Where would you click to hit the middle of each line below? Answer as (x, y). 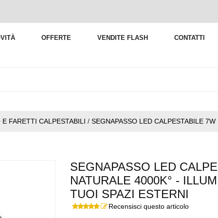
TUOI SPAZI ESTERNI (129, 194)
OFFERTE (56, 38)
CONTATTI (190, 38)
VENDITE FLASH (123, 38)
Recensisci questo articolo (149, 206)
